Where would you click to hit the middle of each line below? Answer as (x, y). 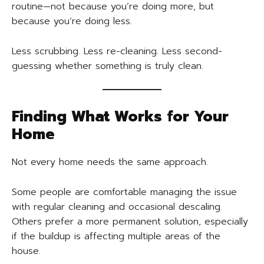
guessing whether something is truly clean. (108, 66)
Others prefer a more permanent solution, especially (130, 222)
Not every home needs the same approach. (110, 162)
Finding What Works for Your (120, 117)
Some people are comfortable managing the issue (124, 192)
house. (26, 251)
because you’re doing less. (72, 22)
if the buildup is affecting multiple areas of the (116, 237)
